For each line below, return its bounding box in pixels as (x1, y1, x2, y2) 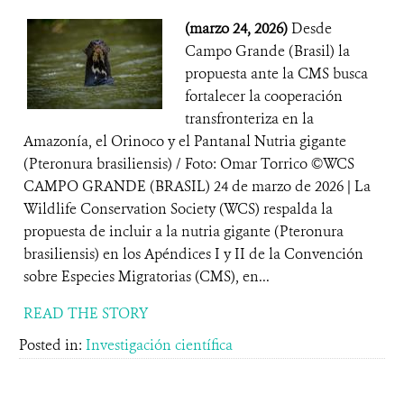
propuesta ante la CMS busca (185, 64, 368, 83)
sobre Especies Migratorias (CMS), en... (23, 267, 270, 286)
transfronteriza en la (185, 109, 314, 128)
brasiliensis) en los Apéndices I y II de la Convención (23, 244, 363, 263)
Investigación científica (86, 335, 233, 354)
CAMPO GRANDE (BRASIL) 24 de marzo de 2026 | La (23, 177, 371, 196)
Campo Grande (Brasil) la (185, 41, 350, 60)
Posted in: (19, 335, 86, 354)
